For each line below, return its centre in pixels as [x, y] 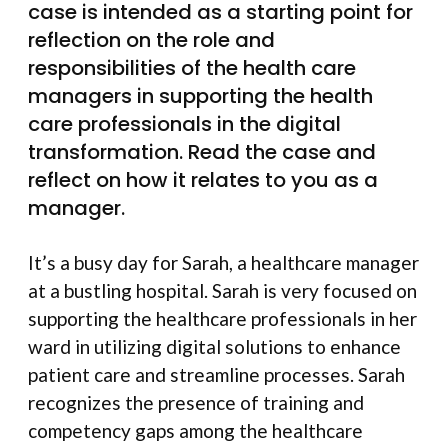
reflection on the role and [151, 40]
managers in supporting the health [200, 96]
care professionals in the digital [184, 124]
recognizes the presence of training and [196, 403]
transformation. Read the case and [202, 152]
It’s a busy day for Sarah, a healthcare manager [223, 263]
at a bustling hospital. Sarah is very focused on [222, 291]
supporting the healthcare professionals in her [222, 319]
